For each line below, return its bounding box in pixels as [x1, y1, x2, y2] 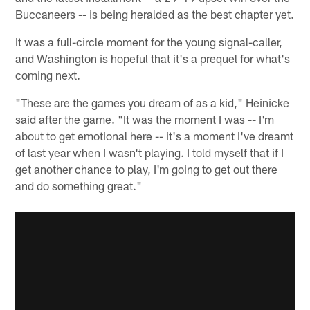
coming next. [15, 67, 81, 82]
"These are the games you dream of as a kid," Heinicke [15, 95, 290, 109]
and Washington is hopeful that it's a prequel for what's [15, 51, 291, 65]
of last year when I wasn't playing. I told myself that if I [15, 145, 284, 159]
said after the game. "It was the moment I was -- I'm [15, 111, 275, 126]
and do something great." [15, 178, 143, 192]
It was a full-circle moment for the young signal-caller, [15, 34, 283, 48]
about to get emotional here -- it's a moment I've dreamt [15, 128, 294, 143]
